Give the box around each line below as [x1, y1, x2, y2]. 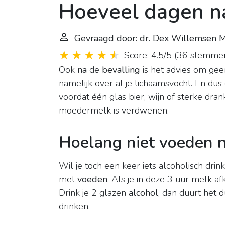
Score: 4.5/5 [124, 49, 172, 62]
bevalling [102, 64, 140, 76]
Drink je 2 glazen [59, 187, 129, 199]
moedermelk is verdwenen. [59, 104, 169, 117]
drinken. [59, 200, 90, 213]
